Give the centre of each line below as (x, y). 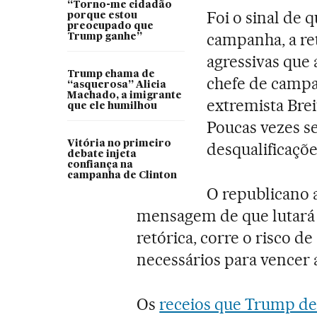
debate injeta (102, 154)
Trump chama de (111, 74)
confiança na (100, 165)
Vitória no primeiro (119, 143)
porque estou (102, 15)
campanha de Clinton (122, 175)
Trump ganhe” (104, 36)
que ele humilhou (112, 106)
